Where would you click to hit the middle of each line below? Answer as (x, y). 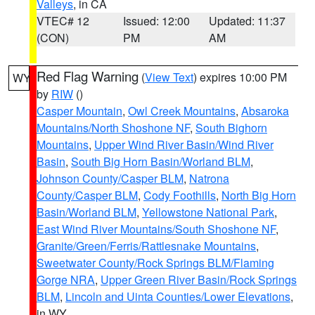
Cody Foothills (180, 195)
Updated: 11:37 (247, 21)
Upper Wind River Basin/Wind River (184, 144)
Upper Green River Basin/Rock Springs (199, 279)
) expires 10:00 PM (240, 77)
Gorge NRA (66, 279)
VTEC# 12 (63, 21)
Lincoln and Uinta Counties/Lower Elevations (178, 296)
